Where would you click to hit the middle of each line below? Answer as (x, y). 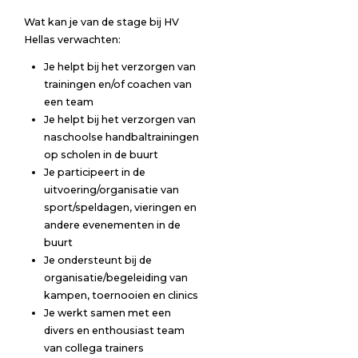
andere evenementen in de (112, 225)
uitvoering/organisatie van (111, 190)
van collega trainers (93, 348)
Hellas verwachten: (72, 39)
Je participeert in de (94, 173)
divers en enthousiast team (114, 331)
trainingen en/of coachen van (117, 85)
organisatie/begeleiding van (115, 278)
